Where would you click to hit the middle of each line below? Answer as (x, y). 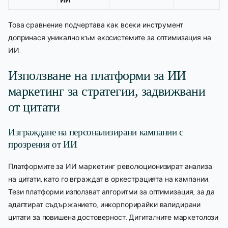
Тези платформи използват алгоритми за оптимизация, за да (112, 192)
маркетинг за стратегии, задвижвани (107, 92)
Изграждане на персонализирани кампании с (96, 132)
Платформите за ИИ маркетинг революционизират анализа (110, 167)
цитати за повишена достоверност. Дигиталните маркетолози (113, 218)
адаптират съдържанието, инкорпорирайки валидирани (105, 205)
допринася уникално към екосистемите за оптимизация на (110, 37)
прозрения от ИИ (43, 145)
